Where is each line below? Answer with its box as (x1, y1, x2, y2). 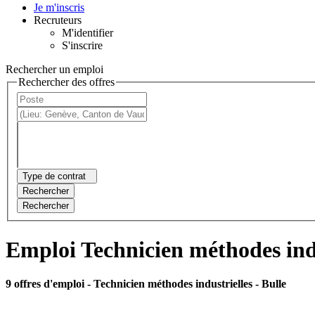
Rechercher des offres (18, 75, 115, 88)
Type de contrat (22, 171, 86, 182)
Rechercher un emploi (6, 63, 103, 75)
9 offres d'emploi (6, 278, 87, 290)
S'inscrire (62, 39, 103, 51)
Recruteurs (34, 13, 82, 26)
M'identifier (62, 26, 113, 39)
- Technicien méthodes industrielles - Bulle (87, 278, 286, 290)
